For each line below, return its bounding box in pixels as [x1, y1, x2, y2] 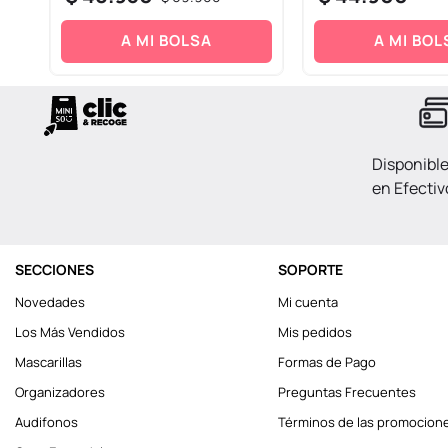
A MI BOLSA [120, 30, 212, 52]
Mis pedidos [277, 323, 352, 342]
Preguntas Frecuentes [277, 383, 416, 402]
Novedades [15, 293, 85, 312]
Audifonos [15, 413, 78, 432]
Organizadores [15, 383, 105, 402]
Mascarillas [15, 353, 82, 372]
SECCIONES [15, 260, 94, 280]
